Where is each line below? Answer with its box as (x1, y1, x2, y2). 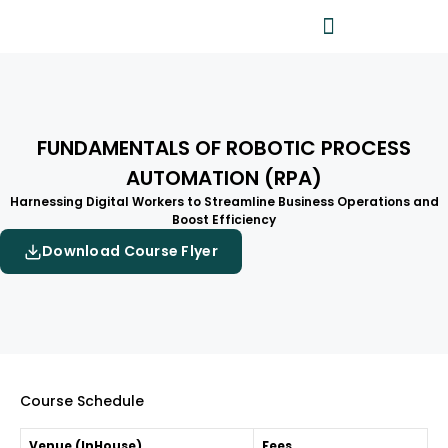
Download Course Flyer (42, 241, 218, 261)
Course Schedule (20, 391, 144, 411)
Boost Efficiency (172, 211, 276, 228)
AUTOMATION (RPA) (126, 164, 322, 192)
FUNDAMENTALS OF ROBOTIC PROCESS (37, 134, 411, 162)
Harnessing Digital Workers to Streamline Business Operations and (9, 193, 439, 210)
